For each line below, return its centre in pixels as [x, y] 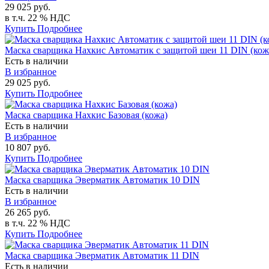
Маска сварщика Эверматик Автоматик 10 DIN [102, 180]
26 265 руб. [28, 212]
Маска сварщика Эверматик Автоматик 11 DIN [102, 255]
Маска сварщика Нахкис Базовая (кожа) [86, 115]
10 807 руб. [28, 147]
